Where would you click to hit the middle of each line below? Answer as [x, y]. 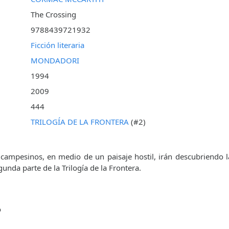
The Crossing [54, 15]
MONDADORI [55, 61]
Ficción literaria [58, 45]
